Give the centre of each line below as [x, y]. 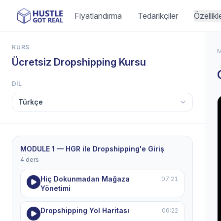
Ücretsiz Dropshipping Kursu [79, 62]
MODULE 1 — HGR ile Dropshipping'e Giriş [92, 149]
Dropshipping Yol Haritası [85, 210]
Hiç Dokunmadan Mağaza [85, 179]
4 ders [30, 160]
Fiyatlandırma [98, 16]
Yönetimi [55, 188]
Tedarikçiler [158, 16]
